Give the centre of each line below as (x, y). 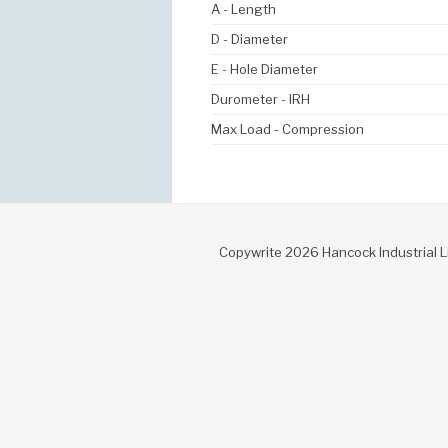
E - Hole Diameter (264, 68)
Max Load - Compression (287, 128)
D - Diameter (249, 38)
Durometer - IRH (260, 98)
